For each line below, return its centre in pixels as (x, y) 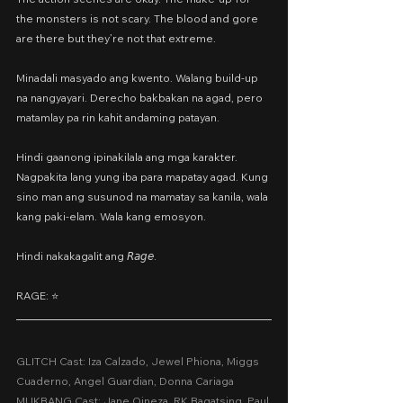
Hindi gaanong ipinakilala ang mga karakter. (128, 157)
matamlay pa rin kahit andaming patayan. (118, 117)
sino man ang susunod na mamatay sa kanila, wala (143, 197)
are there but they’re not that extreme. (116, 38)
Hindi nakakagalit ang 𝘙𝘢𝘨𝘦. (86, 256)
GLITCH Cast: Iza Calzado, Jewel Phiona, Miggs (139, 361)
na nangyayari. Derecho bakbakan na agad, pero (141, 98)
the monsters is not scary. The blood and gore (139, 18)
